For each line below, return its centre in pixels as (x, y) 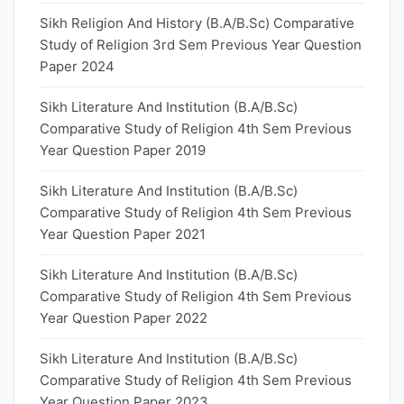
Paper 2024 (77, 66)
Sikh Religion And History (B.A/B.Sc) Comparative (197, 23)
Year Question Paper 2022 (124, 318)
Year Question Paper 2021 (123, 234)
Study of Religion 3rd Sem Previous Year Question (201, 45)
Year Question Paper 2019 (123, 150)
